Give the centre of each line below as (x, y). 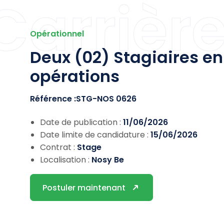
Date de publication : (81, 122)
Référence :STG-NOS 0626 (83, 99)
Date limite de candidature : (95, 135)
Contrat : (58, 147)
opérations (75, 76)
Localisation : (66, 160)
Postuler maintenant (84, 187)
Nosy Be (108, 160)
